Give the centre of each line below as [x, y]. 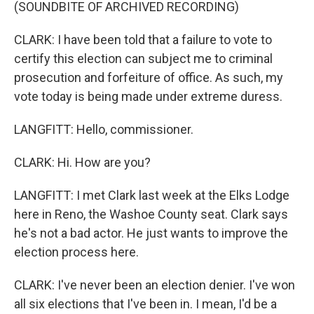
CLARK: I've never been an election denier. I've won [155, 285]
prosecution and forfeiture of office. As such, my [149, 77]
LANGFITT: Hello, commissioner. [104, 129]
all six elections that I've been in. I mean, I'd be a [145, 304]
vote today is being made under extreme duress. [148, 96]
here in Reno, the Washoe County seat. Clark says [151, 214]
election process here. [76, 252]
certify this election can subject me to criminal [143, 59]
